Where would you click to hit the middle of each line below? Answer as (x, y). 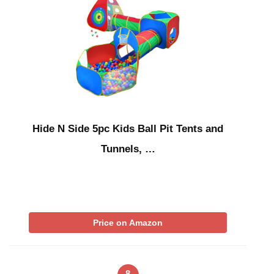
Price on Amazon (128, 222)
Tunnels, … (128, 149)
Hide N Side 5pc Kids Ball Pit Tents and (128, 128)
